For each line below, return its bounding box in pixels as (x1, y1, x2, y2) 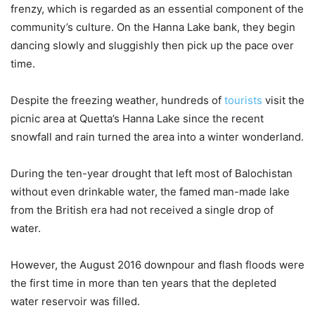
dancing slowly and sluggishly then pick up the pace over (11, 39, 294, 53)
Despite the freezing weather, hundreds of (11, 94, 224, 108)
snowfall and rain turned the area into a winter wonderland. (11, 130, 304, 144)
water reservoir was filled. (11, 295, 140, 309)
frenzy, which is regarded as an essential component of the (11, 2, 304, 16)
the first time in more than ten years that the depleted (11, 276, 276, 290)
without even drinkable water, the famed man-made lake (11, 185, 290, 199)
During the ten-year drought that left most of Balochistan (11, 167, 292, 181)
